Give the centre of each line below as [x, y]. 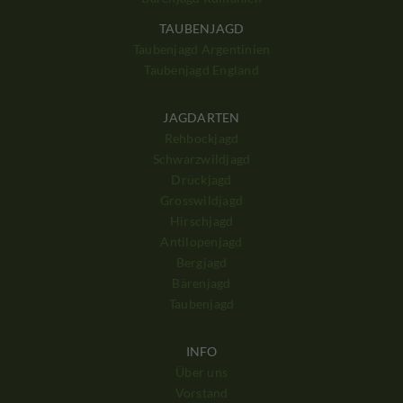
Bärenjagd [201, 283]
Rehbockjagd [201, 139]
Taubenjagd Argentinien [201, 49]
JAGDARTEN [201, 118]
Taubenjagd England [201, 70]
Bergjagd [201, 263]
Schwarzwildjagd [201, 159]
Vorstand [201, 393]
